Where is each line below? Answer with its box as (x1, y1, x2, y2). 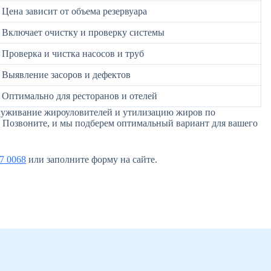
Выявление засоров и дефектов (2, 70, 131, 80)
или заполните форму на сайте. (26, 154, 157, 165)
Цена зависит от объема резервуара (2, 6, 147, 17)
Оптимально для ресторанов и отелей (2, 91, 157, 102)
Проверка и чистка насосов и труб (2, 48, 144, 59)
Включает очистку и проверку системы (2, 27, 165, 38)
